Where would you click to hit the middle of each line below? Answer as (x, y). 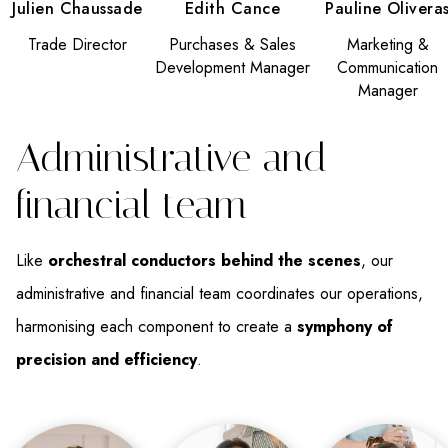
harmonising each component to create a (156, 327)
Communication (387, 68)
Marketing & (387, 45)
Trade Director (77, 45)
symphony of (345, 327)
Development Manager (232, 68)
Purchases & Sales (232, 45)
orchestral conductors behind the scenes (204, 261)
